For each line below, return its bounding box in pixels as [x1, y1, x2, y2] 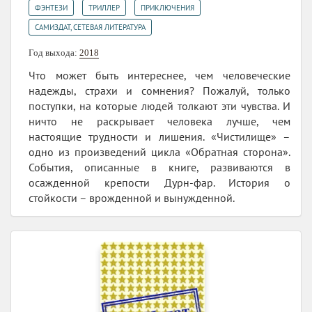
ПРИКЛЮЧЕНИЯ [141, 2, 194, 13]
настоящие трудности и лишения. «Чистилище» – [29, 129, 290, 143]
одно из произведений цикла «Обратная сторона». [29, 144, 290, 159]
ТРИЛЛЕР [88, 2, 120, 13]
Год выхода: [29, 47, 79, 58]
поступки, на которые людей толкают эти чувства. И [29, 98, 290, 113]
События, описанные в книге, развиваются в [29, 159, 290, 174]
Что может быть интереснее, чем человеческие [29, 68, 290, 82]
